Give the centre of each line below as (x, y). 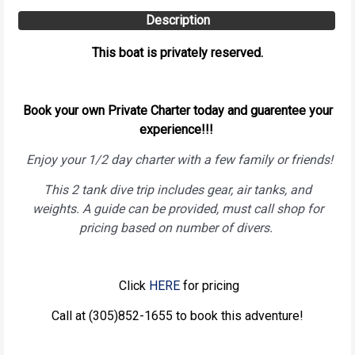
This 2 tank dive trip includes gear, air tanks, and (177, 189)
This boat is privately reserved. (177, 52)
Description (177, 20)
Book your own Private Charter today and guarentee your (177, 110)
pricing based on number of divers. (177, 227)
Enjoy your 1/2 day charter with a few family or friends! (179, 159)
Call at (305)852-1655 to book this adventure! (177, 315)
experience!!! (177, 129)
